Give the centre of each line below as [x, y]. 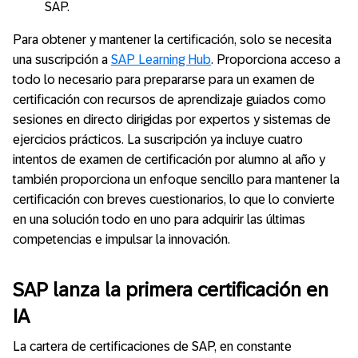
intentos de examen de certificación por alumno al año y [169, 160]
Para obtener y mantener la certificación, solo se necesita [172, 40]
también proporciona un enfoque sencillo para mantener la [176, 180]
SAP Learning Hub [161, 60]
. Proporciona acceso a [276, 60]
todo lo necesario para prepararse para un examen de [164, 80]
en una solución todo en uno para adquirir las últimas [159, 220]
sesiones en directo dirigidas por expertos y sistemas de [172, 120]
